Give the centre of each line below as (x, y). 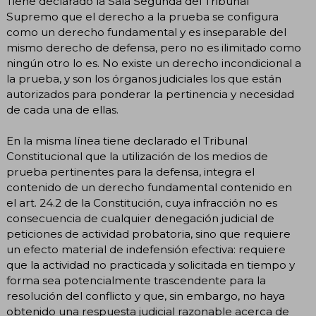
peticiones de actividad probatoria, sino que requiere (148, 233)
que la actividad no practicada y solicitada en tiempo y (151, 265)
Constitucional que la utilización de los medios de (137, 156)
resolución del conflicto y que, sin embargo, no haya (146, 296)
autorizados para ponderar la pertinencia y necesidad (150, 94)
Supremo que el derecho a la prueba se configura (142, 16)
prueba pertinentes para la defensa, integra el (130, 171)
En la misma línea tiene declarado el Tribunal (127, 140)
